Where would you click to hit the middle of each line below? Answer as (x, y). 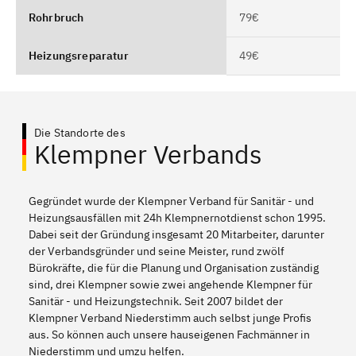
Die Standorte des (80, 132)
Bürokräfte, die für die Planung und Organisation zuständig (174, 267)
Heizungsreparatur (79, 55)
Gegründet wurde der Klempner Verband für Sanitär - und (171, 201)
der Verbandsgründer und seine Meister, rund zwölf (157, 251)
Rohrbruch (56, 17)
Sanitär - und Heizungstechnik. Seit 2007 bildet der (156, 301)
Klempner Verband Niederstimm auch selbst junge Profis (170, 317)
